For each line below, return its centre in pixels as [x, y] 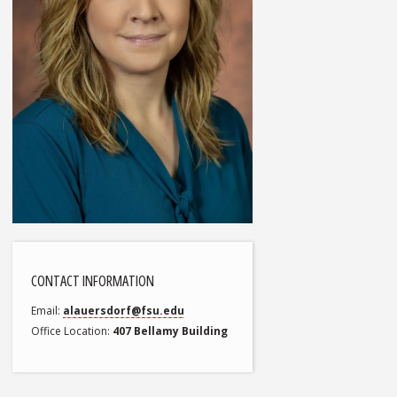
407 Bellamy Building [171, 331]
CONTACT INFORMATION [93, 281]
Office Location [70, 331]
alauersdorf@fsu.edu [124, 311]
